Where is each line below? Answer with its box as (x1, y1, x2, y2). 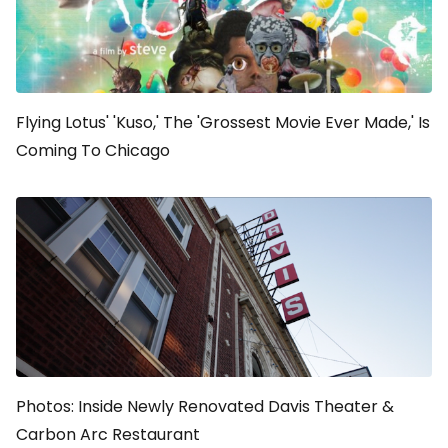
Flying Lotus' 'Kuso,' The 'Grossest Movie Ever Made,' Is (16, 111, 430, 134)
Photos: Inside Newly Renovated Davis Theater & (16, 395, 394, 418)
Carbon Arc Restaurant (16, 423, 200, 446)
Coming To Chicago (16, 139, 170, 162)
